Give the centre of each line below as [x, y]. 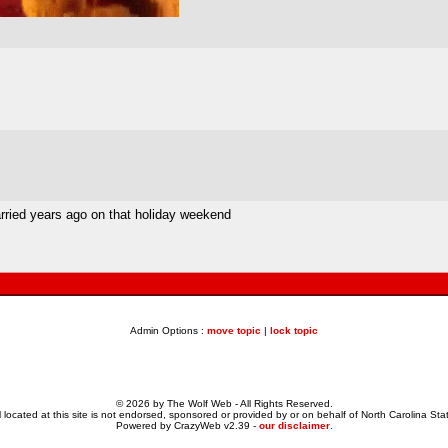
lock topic [294, 330]
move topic [234, 330]
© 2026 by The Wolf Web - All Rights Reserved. [224, 403]
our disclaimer [294, 425]
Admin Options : [168, 330]
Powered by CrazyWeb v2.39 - [187, 425]
